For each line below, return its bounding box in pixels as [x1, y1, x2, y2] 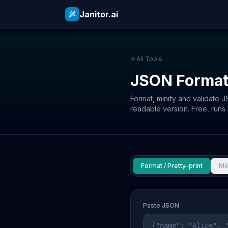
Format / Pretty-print [141, 162, 203, 169]
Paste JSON [143, 202, 179, 209]
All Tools [136, 55, 162, 63]
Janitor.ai [79, 9, 118, 19]
